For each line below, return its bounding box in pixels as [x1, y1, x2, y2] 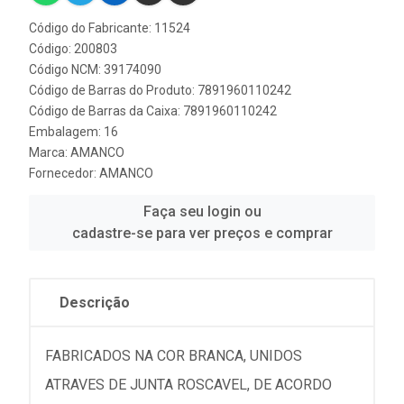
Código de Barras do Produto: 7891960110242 [29, 83, 291, 97]
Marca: [29, 145, 70, 160]
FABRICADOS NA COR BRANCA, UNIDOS [45, 347, 302, 364]
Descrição [60, 294, 130, 311]
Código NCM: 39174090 [29, 62, 161, 77]
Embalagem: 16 [29, 124, 118, 139]
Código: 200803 [29, 41, 117, 56]
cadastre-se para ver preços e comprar [71, 225, 333, 242]
